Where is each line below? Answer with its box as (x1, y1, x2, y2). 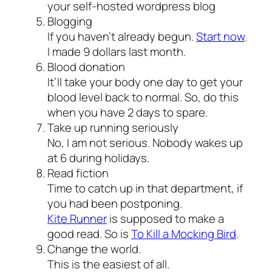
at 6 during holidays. (47, 149, 149, 166)
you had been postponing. (47, 195, 182, 211)
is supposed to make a (107, 210, 224, 226)
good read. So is (47, 225, 131, 242)
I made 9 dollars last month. (47, 43, 186, 59)
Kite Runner (47, 210, 107, 226)
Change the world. (47, 240, 141, 257)
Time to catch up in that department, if (47, 180, 243, 196)
